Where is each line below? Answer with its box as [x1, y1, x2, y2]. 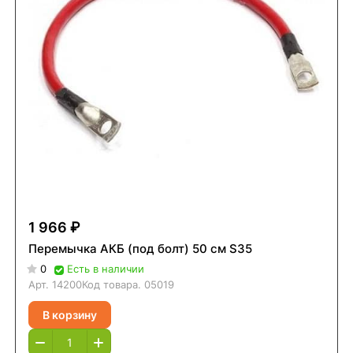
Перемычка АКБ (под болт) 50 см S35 [28, 241, 252, 257]
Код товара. [81, 278, 144, 292]
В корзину [42, 307, 97, 321]
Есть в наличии [66, 262, 144, 276]
